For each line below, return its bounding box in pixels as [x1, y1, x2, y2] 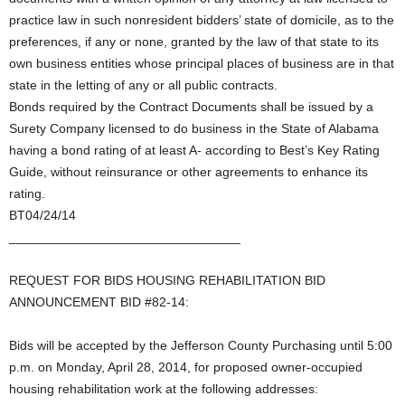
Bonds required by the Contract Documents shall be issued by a [9, 99, 373, 114]
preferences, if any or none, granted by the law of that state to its [9, 34, 379, 49]
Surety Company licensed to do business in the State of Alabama [9, 121, 379, 136]
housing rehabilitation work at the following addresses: [9, 381, 318, 396]
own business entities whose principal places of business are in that [9, 56, 394, 71]
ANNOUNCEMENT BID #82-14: [9, 295, 189, 309]
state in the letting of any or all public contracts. [9, 78, 278, 92]
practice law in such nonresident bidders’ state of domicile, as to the [9, 13, 394, 27]
